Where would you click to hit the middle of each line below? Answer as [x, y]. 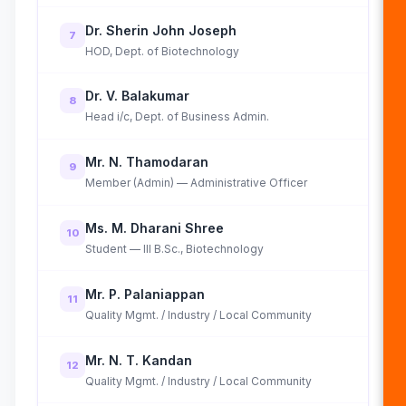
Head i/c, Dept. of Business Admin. [177, 117]
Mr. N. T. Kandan [139, 360]
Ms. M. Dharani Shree [155, 227]
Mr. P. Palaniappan [145, 294]
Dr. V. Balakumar [137, 96]
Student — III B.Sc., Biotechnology [174, 248]
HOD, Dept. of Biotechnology [162, 51]
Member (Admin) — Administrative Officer [196, 183]
